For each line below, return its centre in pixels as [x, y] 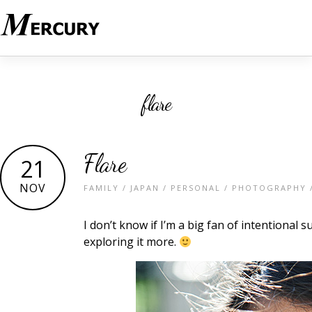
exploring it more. [131, 242]
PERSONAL [196, 188]
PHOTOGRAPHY [269, 188]
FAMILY [101, 188]
